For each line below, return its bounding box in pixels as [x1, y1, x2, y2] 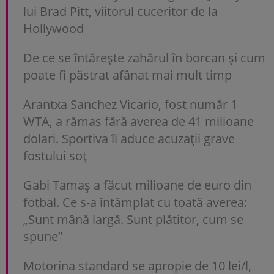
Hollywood [23, 20, 84, 37]
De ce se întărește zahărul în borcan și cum [23, 49, 265, 66]
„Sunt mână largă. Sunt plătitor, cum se [23, 210, 243, 228]
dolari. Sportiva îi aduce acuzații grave [23, 130, 235, 147]
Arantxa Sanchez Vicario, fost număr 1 [23, 95, 237, 113]
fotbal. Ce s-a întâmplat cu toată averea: [23, 193, 247, 210]
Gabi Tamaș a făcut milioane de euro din [23, 176, 251, 193]
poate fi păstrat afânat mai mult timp [23, 66, 232, 83]
